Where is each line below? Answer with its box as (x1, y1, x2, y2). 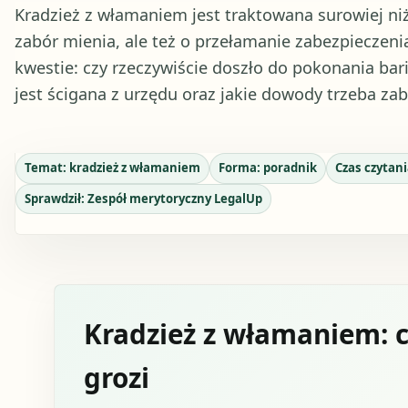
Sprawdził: (24, 190, 87, 208)
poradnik (262, 159, 317, 177)
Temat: (24, 159, 69, 177)
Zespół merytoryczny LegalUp (87, 190, 262, 208)
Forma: (218, 159, 263, 177)
